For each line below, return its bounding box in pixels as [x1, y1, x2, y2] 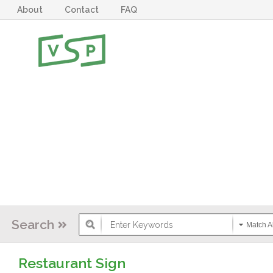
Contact [65, 5, 103, 15]
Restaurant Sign [18, 255, 126, 271]
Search [12, 217, 55, 232]
